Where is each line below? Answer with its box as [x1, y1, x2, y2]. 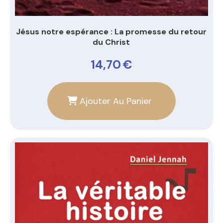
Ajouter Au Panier [79, 95, 152, 108]
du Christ [93, 37, 130, 48]
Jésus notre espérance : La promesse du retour [16, 26, 207, 37]
